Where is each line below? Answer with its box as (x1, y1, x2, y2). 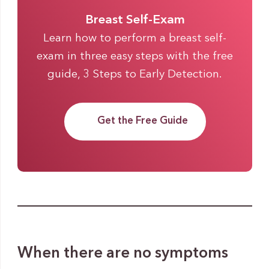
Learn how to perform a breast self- (43, 33, 226, 45)
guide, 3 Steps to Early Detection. (47, 69, 222, 81)
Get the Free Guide (97, 115, 188, 126)
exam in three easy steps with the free (37, 51, 233, 63)
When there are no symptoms (17, 246, 228, 261)
